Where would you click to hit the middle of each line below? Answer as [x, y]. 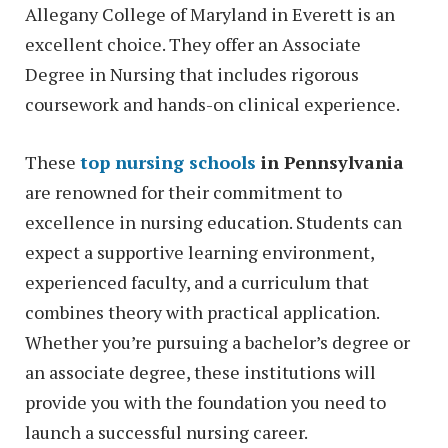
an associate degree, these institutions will [200, 372]
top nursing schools [168, 162]
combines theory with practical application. [202, 312]
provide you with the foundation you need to [205, 402]
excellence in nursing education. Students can [213, 222]
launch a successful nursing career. [166, 432]
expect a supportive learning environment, [199, 252]
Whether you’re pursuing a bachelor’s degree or [217, 342]
